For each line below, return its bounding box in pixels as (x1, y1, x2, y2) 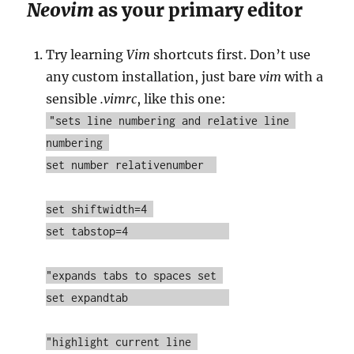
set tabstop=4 (46, 224, 230, 239)
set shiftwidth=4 (46, 202, 154, 217)
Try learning (46, 47, 127, 63)
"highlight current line (46, 335, 198, 349)
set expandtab (46, 291, 230, 305)
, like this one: (137, 91, 227, 107)
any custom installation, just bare (46, 69, 260, 85)
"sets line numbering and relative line (49, 114, 290, 128)
